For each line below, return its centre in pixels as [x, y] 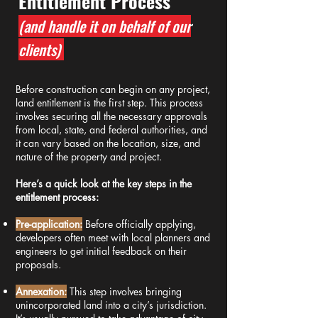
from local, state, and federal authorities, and [111, 130]
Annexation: [41, 291]
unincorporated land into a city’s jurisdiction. [111, 305]
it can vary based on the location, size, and [108, 143]
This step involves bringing [124, 291]
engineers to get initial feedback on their [101, 251]
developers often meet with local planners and [113, 237]
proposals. [38, 264]
